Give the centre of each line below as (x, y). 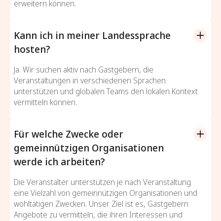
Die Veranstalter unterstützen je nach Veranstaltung (102, 182)
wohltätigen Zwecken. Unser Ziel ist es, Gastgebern (101, 203)
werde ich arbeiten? (59, 161)
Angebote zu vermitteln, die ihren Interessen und (98, 214)
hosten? (32, 49)
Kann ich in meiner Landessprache (92, 35)
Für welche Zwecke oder (69, 134)
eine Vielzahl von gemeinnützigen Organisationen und (106, 193)
